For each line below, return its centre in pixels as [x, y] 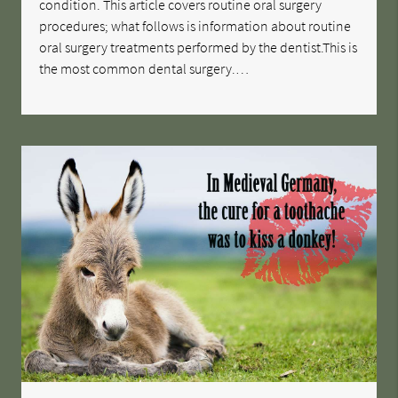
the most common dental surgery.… [144, 69]
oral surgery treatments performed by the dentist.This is [199, 48]
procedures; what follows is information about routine [195, 26]
